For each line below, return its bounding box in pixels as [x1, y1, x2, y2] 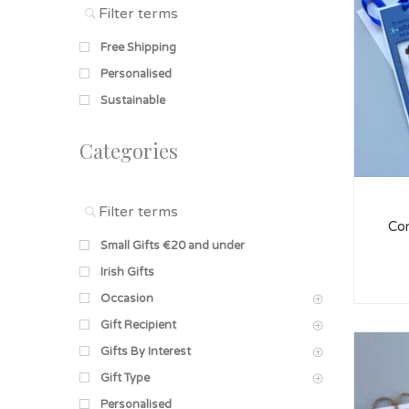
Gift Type [100, 370, 150, 385]
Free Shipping [100, 39, 176, 55]
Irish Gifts [100, 264, 154, 279]
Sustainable [100, 92, 165, 108]
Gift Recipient [100, 317, 176, 332]
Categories [79, 136, 178, 164]
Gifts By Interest [100, 343, 191, 359]
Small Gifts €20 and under [100, 237, 245, 253]
